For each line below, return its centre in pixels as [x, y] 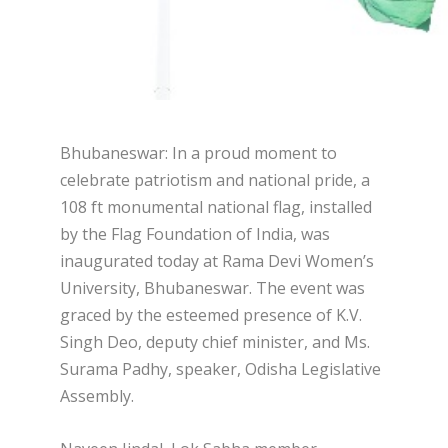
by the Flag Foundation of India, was [195, 234]
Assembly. [97, 396]
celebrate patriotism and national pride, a [215, 180]
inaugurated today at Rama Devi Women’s [217, 261]
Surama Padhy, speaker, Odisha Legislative [220, 369]
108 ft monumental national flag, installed [216, 207]
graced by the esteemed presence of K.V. [211, 315]
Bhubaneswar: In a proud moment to [198, 153]
